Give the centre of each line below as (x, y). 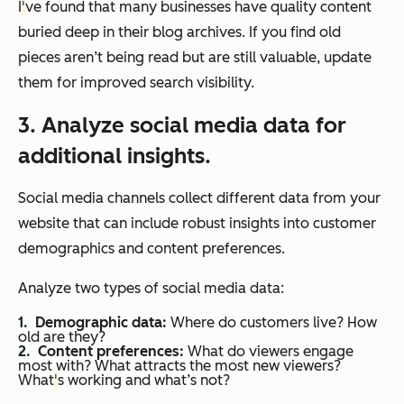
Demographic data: (101, 322)
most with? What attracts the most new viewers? (179, 365)
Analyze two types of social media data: (151, 288)
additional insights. (115, 155)
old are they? (62, 336)
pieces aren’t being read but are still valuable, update (195, 57)
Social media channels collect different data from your (199, 197)
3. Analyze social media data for (182, 124)
